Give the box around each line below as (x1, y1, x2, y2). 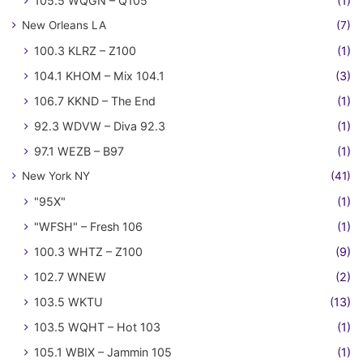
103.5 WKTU (34, 295, 103, 310)
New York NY (22, 169, 90, 183)
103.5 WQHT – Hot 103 (34, 320, 160, 335)
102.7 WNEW (34, 270, 106, 284)
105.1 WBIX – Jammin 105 (34, 345, 172, 360)
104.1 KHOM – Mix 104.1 (34, 69, 164, 83)
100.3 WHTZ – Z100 (34, 245, 143, 259)
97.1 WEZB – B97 (34, 144, 124, 159)
